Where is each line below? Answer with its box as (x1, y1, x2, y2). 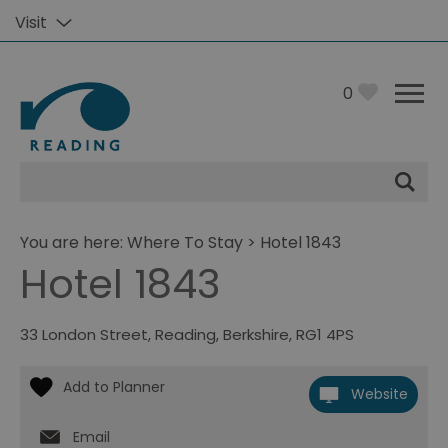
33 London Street (20, 324, 148, 345)
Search (19, 176, 105, 211)
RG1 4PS (296, 324, 354, 345)
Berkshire (223, 324, 289, 345)
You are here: (20, 231, 127, 254)
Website (351, 384, 408, 404)
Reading (155, 324, 216, 345)
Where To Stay (127, 231, 243, 254)
